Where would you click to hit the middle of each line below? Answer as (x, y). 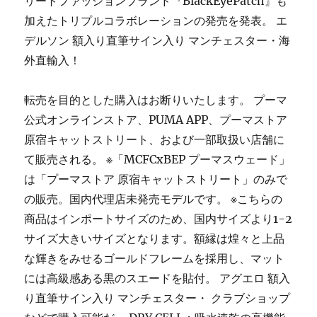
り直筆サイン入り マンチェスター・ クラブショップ (157, 298)
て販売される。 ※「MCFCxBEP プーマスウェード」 (157, 160)
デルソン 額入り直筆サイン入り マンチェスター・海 (157, 41)
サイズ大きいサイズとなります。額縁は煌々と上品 (155, 239)
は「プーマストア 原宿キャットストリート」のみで (156, 179)
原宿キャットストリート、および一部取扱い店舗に (155, 140)
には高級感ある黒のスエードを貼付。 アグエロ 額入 (157, 278)
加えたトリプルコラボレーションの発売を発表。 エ (156, 21)
